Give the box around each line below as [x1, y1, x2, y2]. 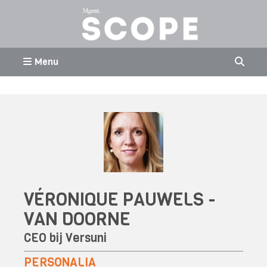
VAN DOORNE [24, 207, 131, 231]
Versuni [66, 229, 107, 246]
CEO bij [24, 229, 66, 246]
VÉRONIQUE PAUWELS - [24, 188, 216, 212]
